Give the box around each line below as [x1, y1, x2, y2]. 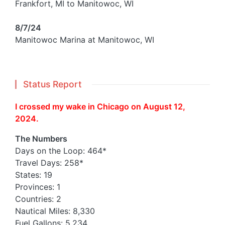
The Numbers [15, 134, 67, 144]
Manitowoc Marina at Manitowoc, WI [15, 34, 154, 45]
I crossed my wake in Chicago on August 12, [15, 101, 185, 112]
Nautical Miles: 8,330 [15, 206, 95, 216]
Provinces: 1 [15, 182, 60, 192]
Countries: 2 [15, 194, 61, 204]
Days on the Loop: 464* [15, 146, 106, 156]
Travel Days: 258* [15, 158, 83, 168]
